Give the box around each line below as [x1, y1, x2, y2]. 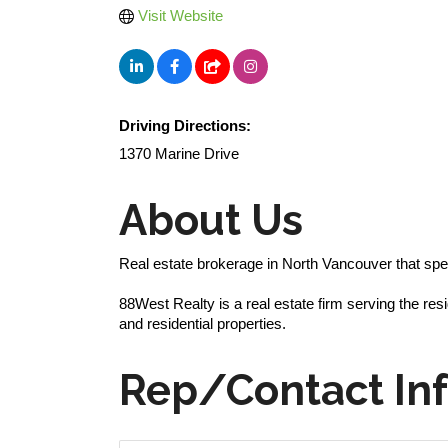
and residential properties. [119, 315, 286, 332]
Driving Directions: [119, 117, 251, 134]
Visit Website [137, 7, 223, 24]
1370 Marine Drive [119, 145, 239, 162]
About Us [119, 196, 303, 245]
